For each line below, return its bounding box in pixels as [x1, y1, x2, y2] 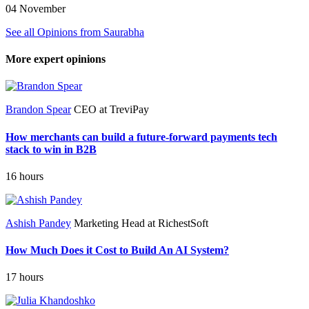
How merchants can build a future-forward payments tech [6, 130, 277, 143]
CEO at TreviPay [71, 103, 149, 116]
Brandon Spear [6, 103, 71, 116]
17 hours [6, 271, 43, 283]
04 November [6, 2, 66, 14]
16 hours [6, 170, 43, 182]
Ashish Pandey [6, 217, 71, 229]
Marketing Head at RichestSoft [71, 217, 208, 229]
